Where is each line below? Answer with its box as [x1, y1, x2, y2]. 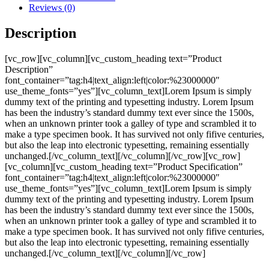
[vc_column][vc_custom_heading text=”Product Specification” [5, 161, 243, 172]
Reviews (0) [29, 2, 75, 13]
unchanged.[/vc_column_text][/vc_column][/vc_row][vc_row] [5, 150, 240, 161]
